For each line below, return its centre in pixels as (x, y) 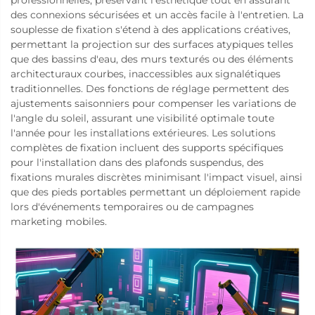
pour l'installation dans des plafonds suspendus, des (137, 162)
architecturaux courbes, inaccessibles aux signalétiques (146, 73)
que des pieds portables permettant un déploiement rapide (155, 192)
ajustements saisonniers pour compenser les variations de (153, 103)
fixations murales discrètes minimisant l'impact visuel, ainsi (156, 177)
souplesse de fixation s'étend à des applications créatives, (150, 29)
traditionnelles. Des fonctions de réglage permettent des (150, 88)
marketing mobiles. (59, 221)
